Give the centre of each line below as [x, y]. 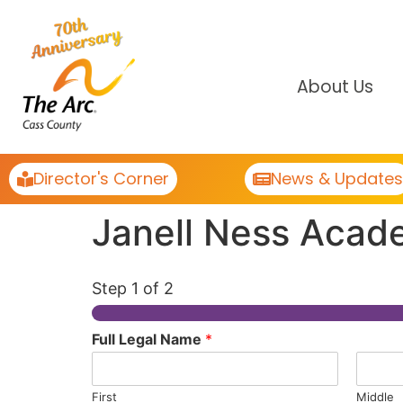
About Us [335, 87]
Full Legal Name [148, 339]
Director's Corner [101, 179]
